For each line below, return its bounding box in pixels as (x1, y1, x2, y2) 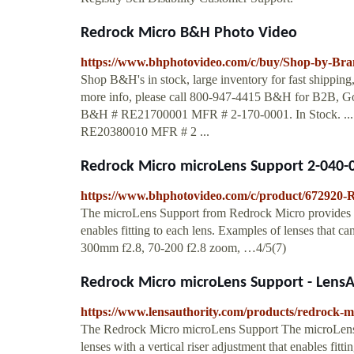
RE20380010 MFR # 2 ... (81, 124, 209, 138)
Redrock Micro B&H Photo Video (81, 24, 297, 41)
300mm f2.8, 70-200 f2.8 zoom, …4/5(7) (81, 240, 286, 254)
